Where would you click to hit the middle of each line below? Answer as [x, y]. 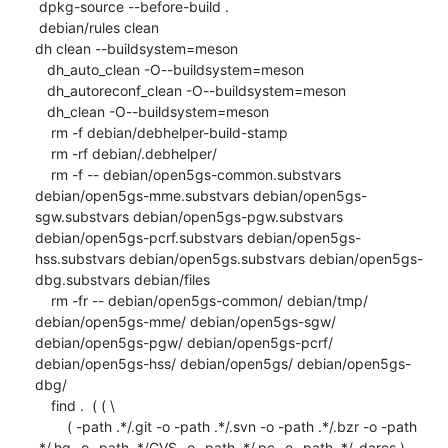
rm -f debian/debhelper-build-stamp [42, 132]
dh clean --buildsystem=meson [136, 48]
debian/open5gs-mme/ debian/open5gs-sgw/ [185, 321]
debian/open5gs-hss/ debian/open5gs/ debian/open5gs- [222, 363]
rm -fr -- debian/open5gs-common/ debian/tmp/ [42, 300]
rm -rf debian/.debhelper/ [42, 153]
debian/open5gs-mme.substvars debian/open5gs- [200, 195]
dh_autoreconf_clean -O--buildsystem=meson [40, 90]
